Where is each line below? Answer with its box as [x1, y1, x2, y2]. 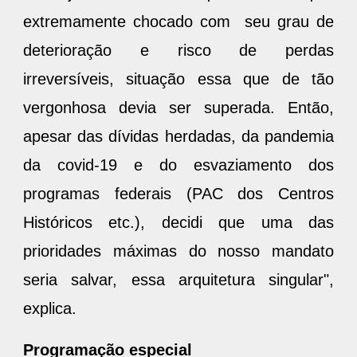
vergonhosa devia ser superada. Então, [23, 98, 334, 116]
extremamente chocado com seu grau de [23, 12, 334, 30]
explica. [23, 299, 81, 317]
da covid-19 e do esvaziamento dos [23, 155, 334, 174]
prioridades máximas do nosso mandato [23, 241, 334, 260]
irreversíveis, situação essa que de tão [23, 69, 334, 88]
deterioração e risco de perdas [23, 41, 334, 59]
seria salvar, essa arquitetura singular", [23, 270, 334, 288]
